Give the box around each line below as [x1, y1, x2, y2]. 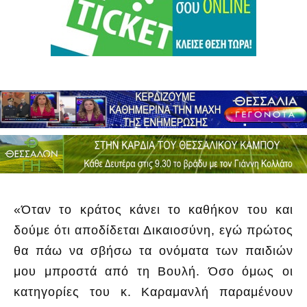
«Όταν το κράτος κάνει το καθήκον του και [14, 202, 293, 217]
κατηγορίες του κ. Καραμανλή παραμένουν [14, 284, 293, 299]
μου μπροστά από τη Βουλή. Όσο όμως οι [14, 264, 293, 278]
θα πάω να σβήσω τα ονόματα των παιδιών [14, 243, 293, 258]
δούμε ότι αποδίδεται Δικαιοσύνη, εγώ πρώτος [14, 223, 293, 237]
